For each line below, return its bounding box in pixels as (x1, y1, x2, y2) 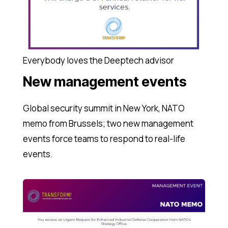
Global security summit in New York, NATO (22, 102, 185, 115)
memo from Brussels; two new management (22, 118, 193, 130)
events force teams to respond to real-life (22, 133, 185, 145)
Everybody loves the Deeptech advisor (22, 54, 174, 67)
